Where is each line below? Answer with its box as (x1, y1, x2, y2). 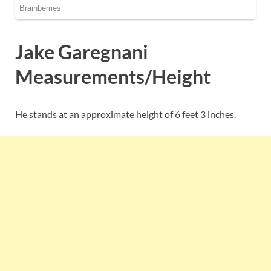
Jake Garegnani (15, 39, 148, 64)
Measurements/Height (15, 64, 211, 88)
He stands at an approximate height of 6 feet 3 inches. (15, 108, 236, 120)
